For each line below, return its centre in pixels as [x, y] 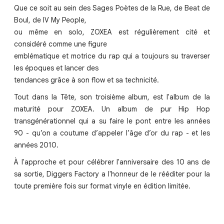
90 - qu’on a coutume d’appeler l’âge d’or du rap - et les [112, 133]
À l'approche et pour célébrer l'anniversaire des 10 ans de [112, 162]
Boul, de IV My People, [50, 20]
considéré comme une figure [60, 44]
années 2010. [36, 145]
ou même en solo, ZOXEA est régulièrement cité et [112, 32]
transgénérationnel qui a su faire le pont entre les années [112, 121]
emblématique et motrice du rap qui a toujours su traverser [112, 56]
